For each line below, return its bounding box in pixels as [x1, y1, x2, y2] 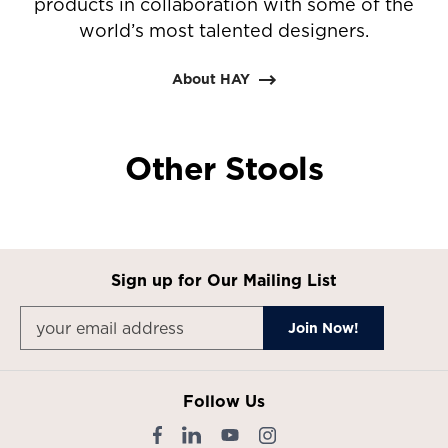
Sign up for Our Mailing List [111, 269, 337, 292]
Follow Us [183, 390, 265, 413]
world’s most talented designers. [79, 18, 369, 44]
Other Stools [125, 146, 323, 192]
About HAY [172, 69, 250, 90]
